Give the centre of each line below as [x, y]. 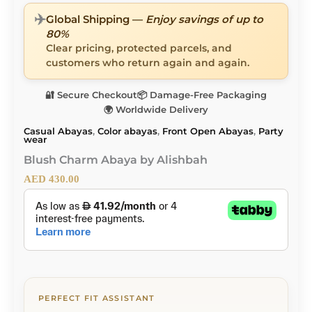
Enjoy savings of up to [204, 19]
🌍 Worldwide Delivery [156, 110]
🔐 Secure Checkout [91, 95]
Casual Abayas [58, 132]
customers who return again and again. [148, 63]
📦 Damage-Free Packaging [202, 95]
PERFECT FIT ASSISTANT [97, 298]
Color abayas [127, 132]
